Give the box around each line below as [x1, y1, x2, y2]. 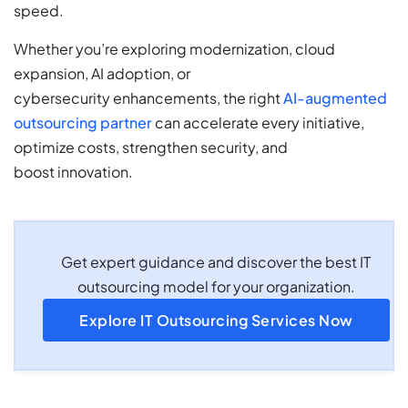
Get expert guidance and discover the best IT [61, 251, 372, 271]
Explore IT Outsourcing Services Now [79, 310, 353, 330]
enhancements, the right [113, 87, 283, 107]
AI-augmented [283, 87, 387, 107]
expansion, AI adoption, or [14, 63, 190, 83]
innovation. [55, 161, 133, 181]
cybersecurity [14, 87, 113, 107]
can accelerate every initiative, [152, 112, 364, 132]
